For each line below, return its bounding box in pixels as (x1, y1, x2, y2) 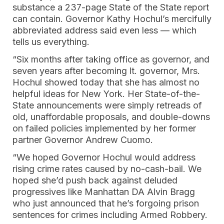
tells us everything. (12, 36, 89, 47)
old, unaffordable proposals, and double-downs (12, 111, 210, 122)
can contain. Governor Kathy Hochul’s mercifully (12, 13, 211, 24)
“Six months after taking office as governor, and (12, 54, 209, 64)
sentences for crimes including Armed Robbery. (12, 209, 207, 220)
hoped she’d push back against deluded (12, 175, 177, 185)
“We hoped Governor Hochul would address (12, 152, 195, 162)
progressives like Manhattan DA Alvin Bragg (12, 186, 195, 197)
